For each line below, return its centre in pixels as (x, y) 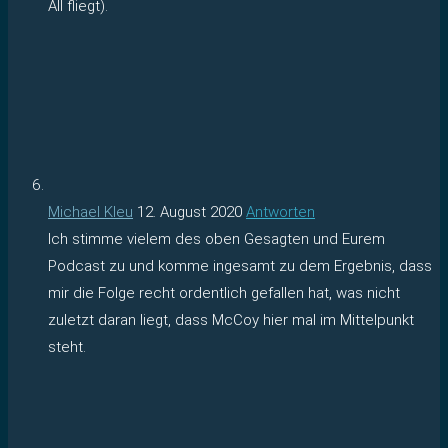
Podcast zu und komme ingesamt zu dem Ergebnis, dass (240, 265)
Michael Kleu (90, 211)
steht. (67, 346)
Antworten (280, 211)
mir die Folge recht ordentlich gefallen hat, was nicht (224, 292)
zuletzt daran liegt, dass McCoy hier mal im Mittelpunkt (231, 319)
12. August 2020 (189, 211)
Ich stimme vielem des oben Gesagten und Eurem (216, 238)
